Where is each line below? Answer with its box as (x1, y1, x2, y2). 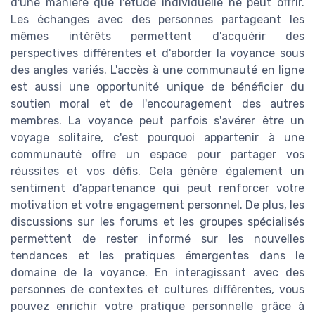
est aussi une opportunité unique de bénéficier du (11, 80, 304, 94)
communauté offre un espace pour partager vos (11, 148, 304, 162)
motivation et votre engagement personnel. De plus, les (11, 198, 304, 212)
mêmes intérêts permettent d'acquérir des (11, 30, 304, 44)
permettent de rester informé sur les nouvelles (11, 232, 304, 246)
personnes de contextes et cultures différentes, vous (11, 283, 304, 297)
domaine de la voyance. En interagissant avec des (11, 266, 304, 280)
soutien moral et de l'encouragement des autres (11, 97, 304, 111)
